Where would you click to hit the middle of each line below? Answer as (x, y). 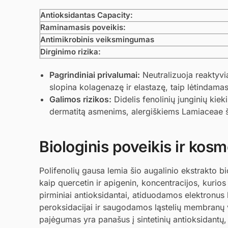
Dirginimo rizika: (70, 52)
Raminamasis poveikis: (83, 27)
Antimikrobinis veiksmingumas (97, 40)
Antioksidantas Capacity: (87, 15)
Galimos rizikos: (80, 99)
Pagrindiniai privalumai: (95, 75)
